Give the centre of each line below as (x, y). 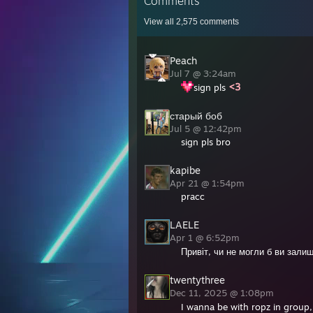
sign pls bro (206, 142)
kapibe (185, 170)
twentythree (197, 280)
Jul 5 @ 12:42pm (207, 129)
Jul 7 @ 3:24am (204, 73)
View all (160, 22)
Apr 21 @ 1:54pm (209, 183)
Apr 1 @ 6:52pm (206, 238)
